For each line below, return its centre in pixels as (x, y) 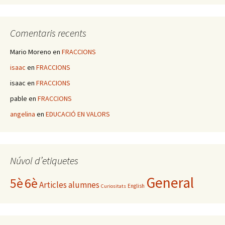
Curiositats (114, 186)
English (136, 186)
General (170, 183)
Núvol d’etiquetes (44, 161)
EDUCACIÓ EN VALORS (78, 114)
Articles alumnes (69, 185)
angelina (23, 114)
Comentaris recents (48, 33)
